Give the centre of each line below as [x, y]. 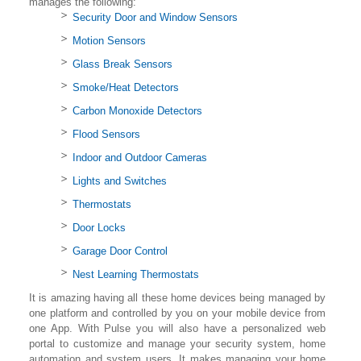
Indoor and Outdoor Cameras [140, 158]
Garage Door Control [120, 251]
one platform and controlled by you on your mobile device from [177, 313]
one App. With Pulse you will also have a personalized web [177, 328]
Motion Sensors [109, 41]
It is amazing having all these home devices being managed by [177, 298]
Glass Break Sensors [122, 64]
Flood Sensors [106, 134]
